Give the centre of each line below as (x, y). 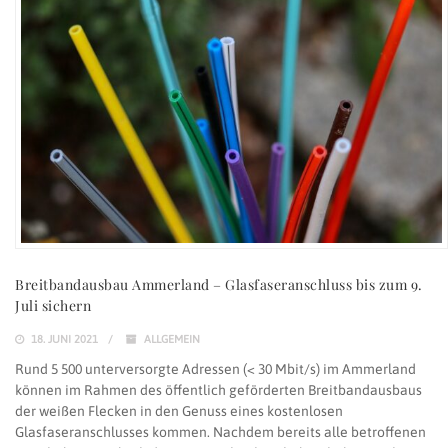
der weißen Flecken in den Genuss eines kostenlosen (179, 410)
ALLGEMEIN (172, 338)
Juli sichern (53, 305)
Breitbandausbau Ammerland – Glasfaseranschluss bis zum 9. (219, 284)
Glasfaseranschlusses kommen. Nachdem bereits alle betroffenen (220, 431)
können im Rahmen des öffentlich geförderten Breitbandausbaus (218, 389)
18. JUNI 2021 (63, 338)
